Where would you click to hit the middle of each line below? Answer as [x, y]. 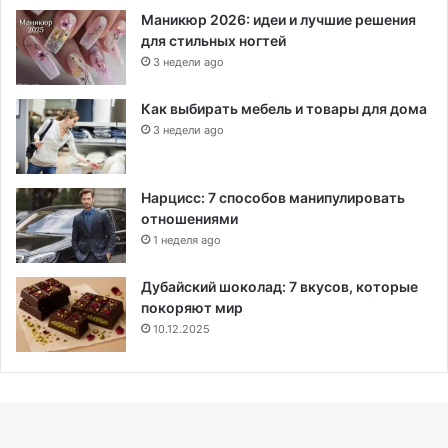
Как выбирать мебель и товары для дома [284, 108]
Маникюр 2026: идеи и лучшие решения [278, 19]
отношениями [189, 218]
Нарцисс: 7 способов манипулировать [273, 197]
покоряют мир [192, 307]
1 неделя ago [187, 239]
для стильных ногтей [213, 40]
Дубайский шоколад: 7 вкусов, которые [279, 286]
